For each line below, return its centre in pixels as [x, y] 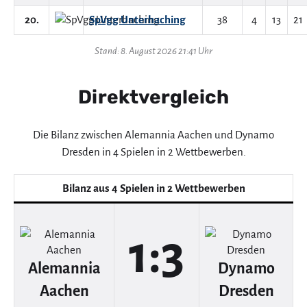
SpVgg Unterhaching [137, 20]
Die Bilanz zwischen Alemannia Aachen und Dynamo [153, 135]
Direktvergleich [153, 97]
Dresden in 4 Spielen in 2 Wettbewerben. [153, 152]
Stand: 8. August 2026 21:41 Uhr [153, 51]
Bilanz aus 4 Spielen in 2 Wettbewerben [153, 188]
